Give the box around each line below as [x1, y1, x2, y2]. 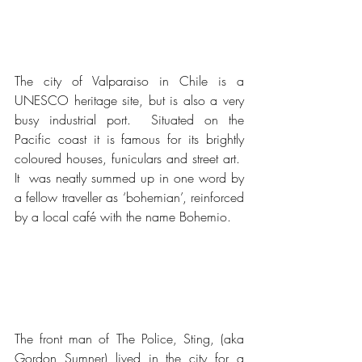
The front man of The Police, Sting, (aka [15, 330, 244, 348]
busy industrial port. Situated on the [15, 111, 244, 129]
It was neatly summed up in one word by [15, 169, 244, 187]
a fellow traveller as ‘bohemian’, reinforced [15, 188, 244, 207]
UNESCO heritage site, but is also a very [15, 91, 244, 110]
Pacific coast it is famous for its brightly [15, 130, 244, 149]
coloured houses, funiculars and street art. [15, 149, 244, 168]
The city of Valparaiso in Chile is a [15, 72, 244, 90]
